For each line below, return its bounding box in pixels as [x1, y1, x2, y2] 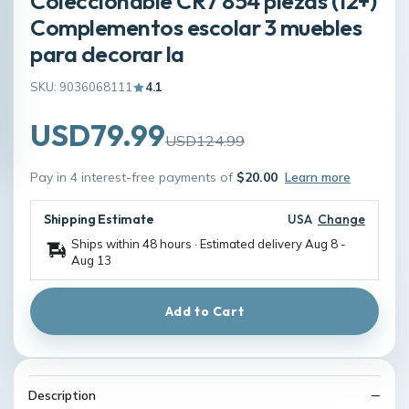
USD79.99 [30, 117, 165, 153]
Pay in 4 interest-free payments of [30, 169, 236, 185]
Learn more [285, 169, 351, 185]
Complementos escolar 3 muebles [30, 13, 362, 41]
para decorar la [30, 39, 184, 68]
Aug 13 [71, 253, 111, 267]
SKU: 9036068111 [30, 79, 132, 94]
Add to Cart [164, 303, 245, 320]
